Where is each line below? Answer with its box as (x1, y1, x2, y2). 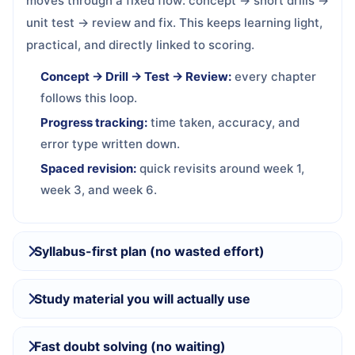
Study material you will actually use (34, 291, 250, 307)
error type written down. (40, 136, 180, 151)
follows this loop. (40, 90, 137, 105)
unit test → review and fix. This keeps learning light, (26, 15, 323, 30)
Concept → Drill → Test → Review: (40, 69, 231, 84)
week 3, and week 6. (40, 182, 157, 197)
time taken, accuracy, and (147, 115, 300, 130)
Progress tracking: (40, 115, 147, 130)
